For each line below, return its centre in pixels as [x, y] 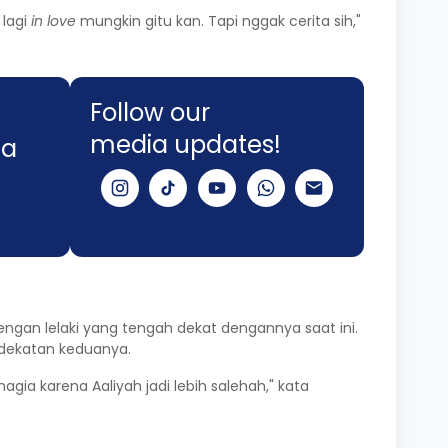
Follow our [150, 113]
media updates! [185, 145]
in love [53, 21]
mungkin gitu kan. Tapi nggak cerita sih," [218, 21]
